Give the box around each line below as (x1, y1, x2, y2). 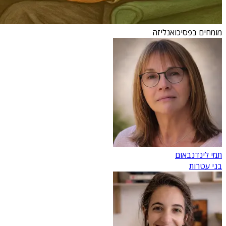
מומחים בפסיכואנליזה (152, 26, 222, 38)
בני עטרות (189, 160, 222, 172)
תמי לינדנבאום (175, 149, 222, 160)
